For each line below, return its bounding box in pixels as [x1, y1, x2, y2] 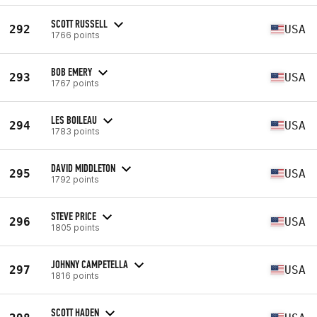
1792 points [51, 173, 99, 185]
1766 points [51, 29, 100, 40]
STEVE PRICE [51, 209, 96, 223]
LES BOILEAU [51, 113, 97, 127]
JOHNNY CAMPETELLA [51, 257, 128, 271]
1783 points [51, 125, 100, 137]
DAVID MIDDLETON [51, 161, 115, 175]
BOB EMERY [51, 64, 92, 79]
